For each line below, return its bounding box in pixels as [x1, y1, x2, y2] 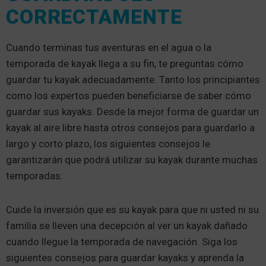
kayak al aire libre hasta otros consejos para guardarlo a [6, 122, 255, 134]
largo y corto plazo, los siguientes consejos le [6, 138, 210, 150]
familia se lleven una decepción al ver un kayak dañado [6, 220, 248, 232]
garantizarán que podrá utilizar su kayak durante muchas [6, 154, 258, 166]
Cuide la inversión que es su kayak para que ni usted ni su [6, 204, 259, 216]
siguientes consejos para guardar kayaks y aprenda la [6, 252, 244, 264]
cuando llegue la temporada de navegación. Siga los [6, 236, 237, 248]
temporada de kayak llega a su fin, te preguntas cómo [6, 58, 243, 70]
